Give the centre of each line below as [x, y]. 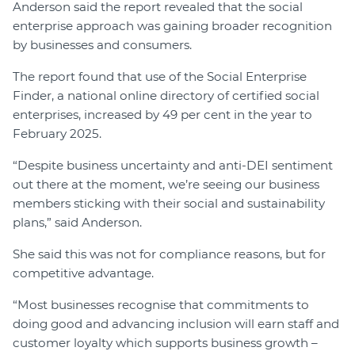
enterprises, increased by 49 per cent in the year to [162, 115]
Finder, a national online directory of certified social [166, 96]
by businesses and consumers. [102, 45]
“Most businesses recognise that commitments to [161, 305]
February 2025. [57, 134]
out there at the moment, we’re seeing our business [166, 185]
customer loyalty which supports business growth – [165, 343]
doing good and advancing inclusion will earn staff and [176, 324]
